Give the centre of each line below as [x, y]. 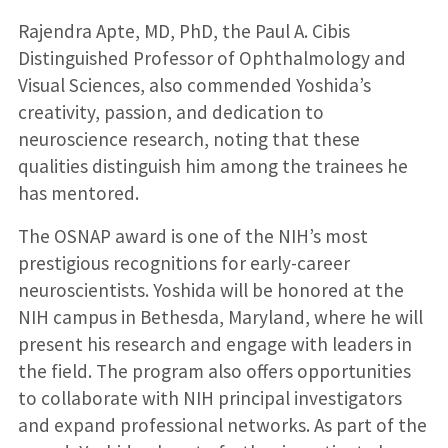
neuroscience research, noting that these [188, 138]
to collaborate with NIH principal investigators [209, 397]
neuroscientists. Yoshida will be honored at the [210, 289]
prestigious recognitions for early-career [183, 262]
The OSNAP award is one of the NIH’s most [192, 235]
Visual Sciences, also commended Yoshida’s [194, 84]
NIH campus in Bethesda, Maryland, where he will [220, 316]
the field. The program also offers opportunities [214, 370]
